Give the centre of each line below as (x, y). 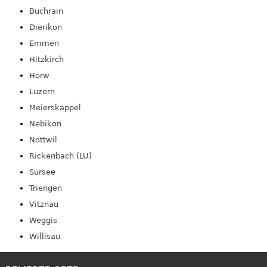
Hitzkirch (46, 59)
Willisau (44, 236)
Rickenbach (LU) (60, 156)
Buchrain (46, 11)
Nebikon (45, 123)
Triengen (45, 188)
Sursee (42, 172)
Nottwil (43, 139)
